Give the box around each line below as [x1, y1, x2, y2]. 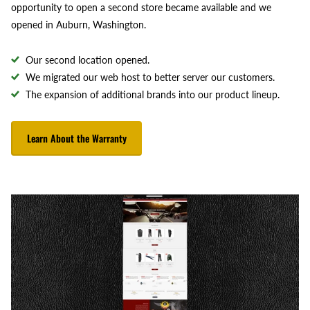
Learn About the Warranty [26, 131, 127, 146]
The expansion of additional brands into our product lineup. [26, 89, 280, 101]
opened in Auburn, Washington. [11, 19, 146, 31]
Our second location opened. [26, 54, 149, 66]
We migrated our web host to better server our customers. [26, 71, 275, 84]
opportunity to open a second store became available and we [11, 1, 271, 14]
